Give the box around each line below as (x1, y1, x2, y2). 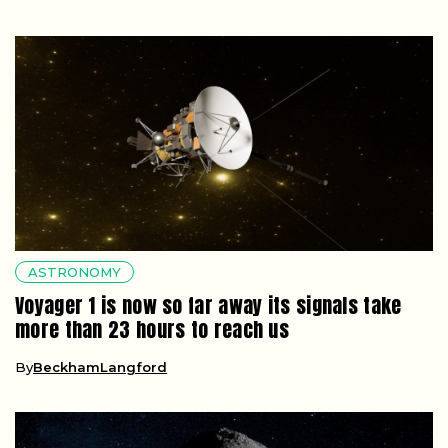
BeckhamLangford (33, 358, 167, 375)
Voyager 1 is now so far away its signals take (15, 289, 402, 321)
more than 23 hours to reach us (15, 313, 290, 345)
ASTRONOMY (28, 263, 121, 280)
